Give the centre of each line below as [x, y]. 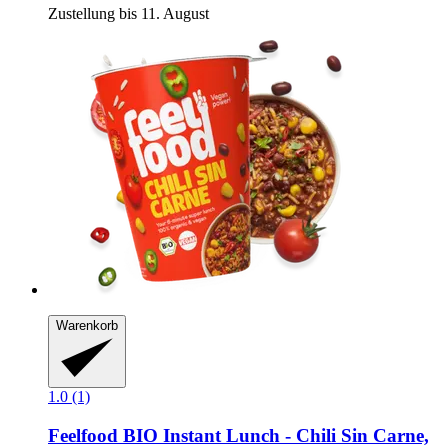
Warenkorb [87, 326]
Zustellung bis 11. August [128, 14]
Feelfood [83, 435]
